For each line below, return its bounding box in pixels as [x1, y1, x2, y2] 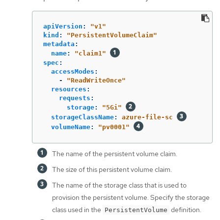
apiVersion [43, 23, 82, 30]
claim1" [79, 50, 106, 57]
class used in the [52, 205, 103, 215]
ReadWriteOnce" [71, 77, 126, 84]
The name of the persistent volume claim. [52, 149, 177, 159]
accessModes [51, 68, 94, 76]
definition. [169, 205, 201, 215]
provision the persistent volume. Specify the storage [52, 193, 210, 202]
